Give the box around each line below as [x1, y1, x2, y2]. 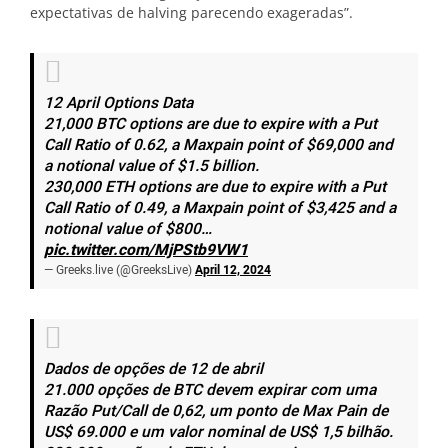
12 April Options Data [44, 92, 193, 116]
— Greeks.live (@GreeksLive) [44, 261, 195, 280]
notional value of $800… [44, 218, 212, 242]
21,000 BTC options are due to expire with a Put [44, 113, 377, 137]
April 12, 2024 [195, 261, 271, 280]
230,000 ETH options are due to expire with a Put [44, 176, 386, 200]
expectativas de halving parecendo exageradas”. [30, 3, 353, 23]
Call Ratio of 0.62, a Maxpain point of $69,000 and [44, 134, 393, 158]
